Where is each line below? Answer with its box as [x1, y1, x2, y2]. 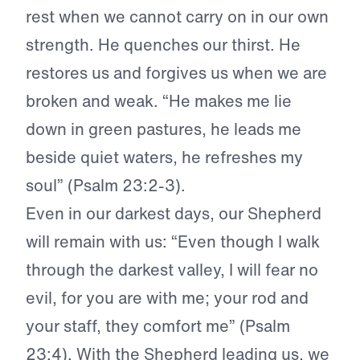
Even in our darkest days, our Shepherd [26, 201, 321, 225]
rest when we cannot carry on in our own [26, 4, 329, 28]
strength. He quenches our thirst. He [26, 32, 301, 56]
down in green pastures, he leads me [26, 117, 301, 141]
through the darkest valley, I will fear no [26, 257, 318, 281]
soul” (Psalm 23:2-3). [26, 173, 186, 197]
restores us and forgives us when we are [26, 60, 327, 84]
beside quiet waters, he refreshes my [26, 145, 303, 169]
